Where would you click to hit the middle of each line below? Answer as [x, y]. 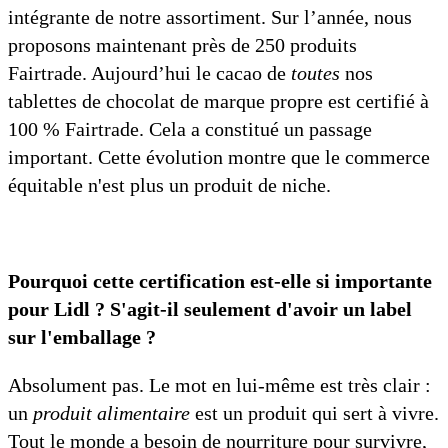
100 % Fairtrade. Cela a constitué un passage [190, 129]
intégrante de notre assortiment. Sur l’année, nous [210, 17]
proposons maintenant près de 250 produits [182, 45]
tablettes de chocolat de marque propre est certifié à [218, 101]
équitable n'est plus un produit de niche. [169, 185]
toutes [315, 73]
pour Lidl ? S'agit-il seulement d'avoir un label [210, 309]
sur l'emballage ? [82, 337]
